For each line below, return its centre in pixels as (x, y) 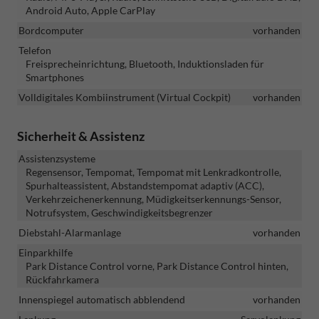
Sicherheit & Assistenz (81, 136)
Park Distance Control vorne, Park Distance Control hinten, (157, 266)
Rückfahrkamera (62, 279)
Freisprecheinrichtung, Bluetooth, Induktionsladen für (145, 63)
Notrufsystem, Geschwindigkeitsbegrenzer (119, 212)
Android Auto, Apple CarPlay (90, 10)
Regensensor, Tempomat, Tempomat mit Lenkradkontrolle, (153, 172)
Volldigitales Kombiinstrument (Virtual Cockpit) (125, 97)
